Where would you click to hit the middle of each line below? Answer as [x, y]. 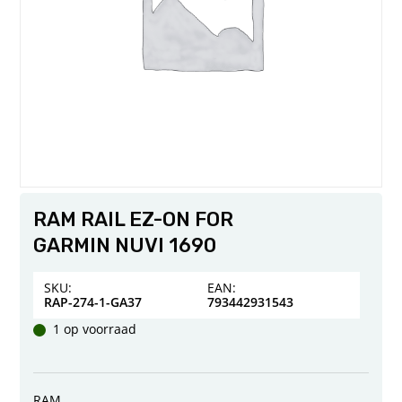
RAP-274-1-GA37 [93, 302]
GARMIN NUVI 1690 [125, 246]
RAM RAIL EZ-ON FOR [134, 220]
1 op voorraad [95, 329]
